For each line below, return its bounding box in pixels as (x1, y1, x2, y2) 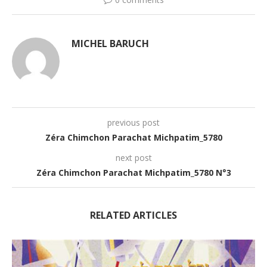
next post (115, 151, 152, 163)
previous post (107, 116, 160, 128)
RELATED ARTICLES (90, 208, 177, 222)
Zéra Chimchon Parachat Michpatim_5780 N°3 (36, 166, 231, 178)
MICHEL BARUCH (72, 36, 149, 50)
